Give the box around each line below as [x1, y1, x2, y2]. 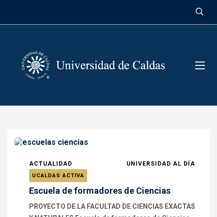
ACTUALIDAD [29, 160, 72, 167]
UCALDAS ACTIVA [32, 172, 84, 179]
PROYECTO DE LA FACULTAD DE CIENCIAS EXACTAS [29, 202, 195, 210]
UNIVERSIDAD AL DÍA [126, 160, 195, 167]
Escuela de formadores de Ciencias [29, 186, 170, 196]
